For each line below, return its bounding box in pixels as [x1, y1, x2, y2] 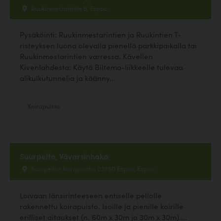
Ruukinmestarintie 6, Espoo [30, 3, 107, 13]
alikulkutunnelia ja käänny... [20, 73, 115, 83]
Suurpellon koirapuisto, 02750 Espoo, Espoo [30, 164, 154, 173]
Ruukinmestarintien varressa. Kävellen [20, 51, 153, 62]
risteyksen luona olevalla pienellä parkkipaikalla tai [20, 40, 197, 51]
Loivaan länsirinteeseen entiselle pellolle [20, 189, 162, 200]
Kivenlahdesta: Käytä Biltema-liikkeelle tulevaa [20, 62, 183, 73]
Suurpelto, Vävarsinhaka [20, 150, 109, 162]
